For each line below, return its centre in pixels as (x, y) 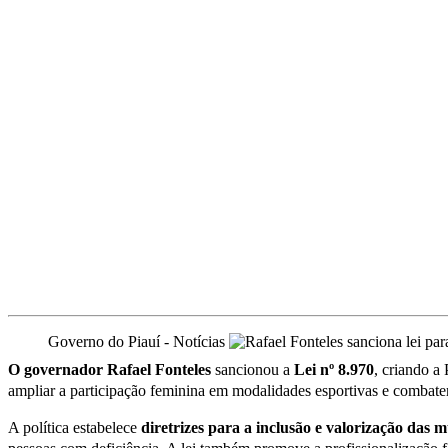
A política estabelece (74, 427)
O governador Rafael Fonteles (109, 369)
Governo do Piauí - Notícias (138, 341)
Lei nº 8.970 (334, 369)
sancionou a (252, 369)
